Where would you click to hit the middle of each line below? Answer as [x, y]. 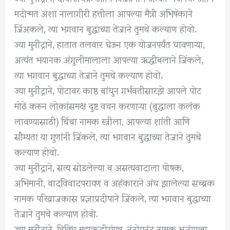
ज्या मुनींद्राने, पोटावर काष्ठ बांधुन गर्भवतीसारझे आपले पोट [108, 90]
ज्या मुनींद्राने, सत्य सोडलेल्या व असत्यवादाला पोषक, [99, 167]
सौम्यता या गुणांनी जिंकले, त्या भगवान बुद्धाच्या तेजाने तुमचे [108, 136]
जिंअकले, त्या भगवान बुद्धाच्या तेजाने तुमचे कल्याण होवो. [106, 28]
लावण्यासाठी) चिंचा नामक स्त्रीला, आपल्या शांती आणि [102, 121]
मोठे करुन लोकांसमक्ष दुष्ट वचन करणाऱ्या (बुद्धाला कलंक [108, 105]
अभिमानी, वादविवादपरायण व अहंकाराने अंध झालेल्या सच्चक [115, 182]
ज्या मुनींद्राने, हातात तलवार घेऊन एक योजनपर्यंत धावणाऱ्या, [110, 44]
